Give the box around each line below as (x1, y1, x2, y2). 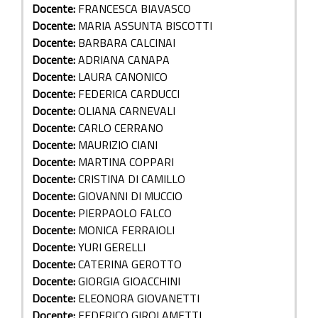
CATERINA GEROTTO (78, 256, 182, 273)
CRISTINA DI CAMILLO (78, 170, 185, 188)
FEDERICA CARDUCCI (78, 85, 180, 103)
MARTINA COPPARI (78, 153, 174, 171)
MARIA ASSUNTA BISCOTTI (78, 17, 212, 35)
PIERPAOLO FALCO (78, 204, 172, 222)
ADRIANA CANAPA (78, 51, 170, 69)
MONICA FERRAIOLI (78, 221, 175, 239)
